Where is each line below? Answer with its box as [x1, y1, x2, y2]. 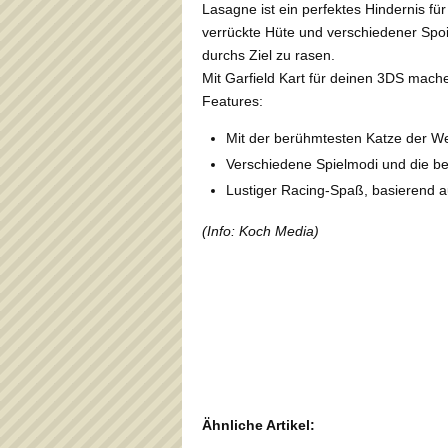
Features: [202, 92, 263, 109]
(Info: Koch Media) [202, 222, 319, 239]
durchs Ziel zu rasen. [202, 46, 335, 63]
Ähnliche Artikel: [202, 416, 315, 433]
